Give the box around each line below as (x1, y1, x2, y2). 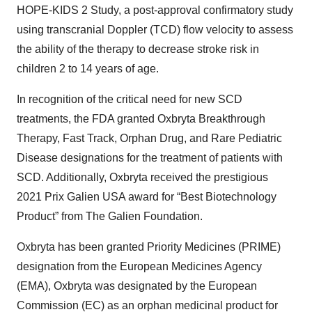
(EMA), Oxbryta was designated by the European (17, 280, 257, 292)
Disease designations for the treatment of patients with (17, 152, 283, 164)
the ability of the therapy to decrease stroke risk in (17, 43, 259, 56)
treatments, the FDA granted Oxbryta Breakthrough (17, 113, 265, 125)
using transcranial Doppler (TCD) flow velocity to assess (17, 24, 293, 36)
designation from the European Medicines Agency (17, 260, 262, 273)
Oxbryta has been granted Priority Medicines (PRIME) (17, 241, 281, 253)
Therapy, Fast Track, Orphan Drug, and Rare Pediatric (17, 132, 282, 145)
